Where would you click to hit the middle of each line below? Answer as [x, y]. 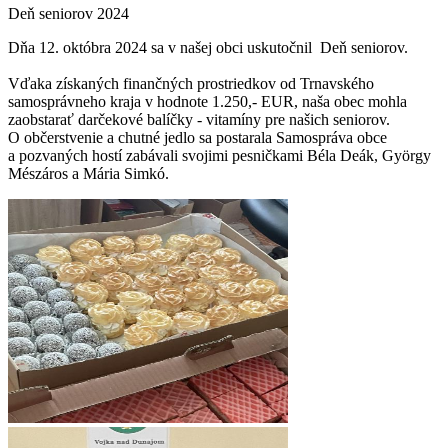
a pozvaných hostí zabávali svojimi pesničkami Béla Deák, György [219, 155]
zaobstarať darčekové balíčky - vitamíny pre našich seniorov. [201, 119]
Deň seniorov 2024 [68, 13]
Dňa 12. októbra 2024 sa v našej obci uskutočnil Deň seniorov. [208, 47]
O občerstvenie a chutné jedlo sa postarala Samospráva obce [197, 137]
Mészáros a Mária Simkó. [88, 173]
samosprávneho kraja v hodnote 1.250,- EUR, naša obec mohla [207, 101]
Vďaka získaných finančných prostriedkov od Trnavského [191, 83]
